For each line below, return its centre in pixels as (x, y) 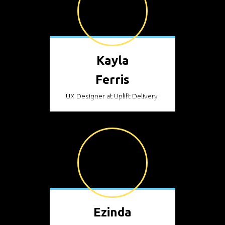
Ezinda (113, 212)
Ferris (113, 80)
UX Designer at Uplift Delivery (111, 96)
